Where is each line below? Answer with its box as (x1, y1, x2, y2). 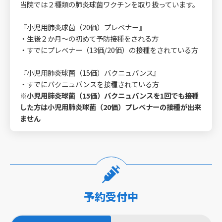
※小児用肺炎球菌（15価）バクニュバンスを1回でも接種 (20, 90, 199, 101)
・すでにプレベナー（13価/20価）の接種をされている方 (20, 45, 198, 55)
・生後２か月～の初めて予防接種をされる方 (20, 33, 159, 44)
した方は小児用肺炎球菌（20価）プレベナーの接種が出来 (20, 102, 201, 112)
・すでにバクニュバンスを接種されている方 (20, 79, 159, 89)
